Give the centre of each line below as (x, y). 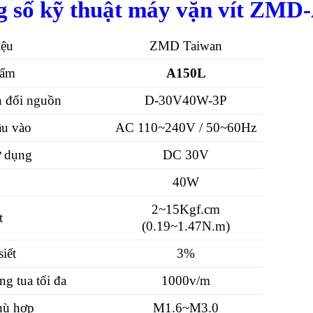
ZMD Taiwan (186, 46)
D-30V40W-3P (186, 101)
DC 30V (186, 155)
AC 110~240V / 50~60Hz (186, 128)
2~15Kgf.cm (186, 210)
